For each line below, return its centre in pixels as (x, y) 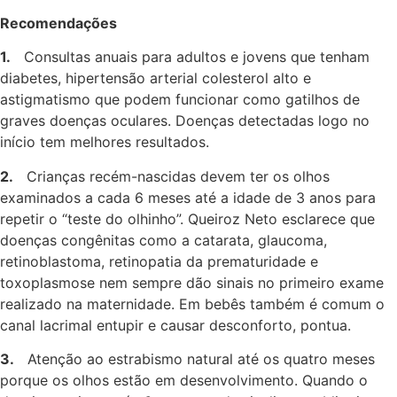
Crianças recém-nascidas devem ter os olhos (171, 176)
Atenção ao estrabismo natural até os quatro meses (195, 358)
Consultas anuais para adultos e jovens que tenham (190, 57)
